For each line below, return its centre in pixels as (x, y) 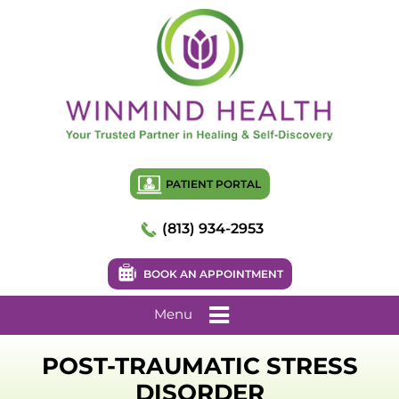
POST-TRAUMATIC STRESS (199, 366)
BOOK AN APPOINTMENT (213, 273)
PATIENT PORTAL (213, 183)
